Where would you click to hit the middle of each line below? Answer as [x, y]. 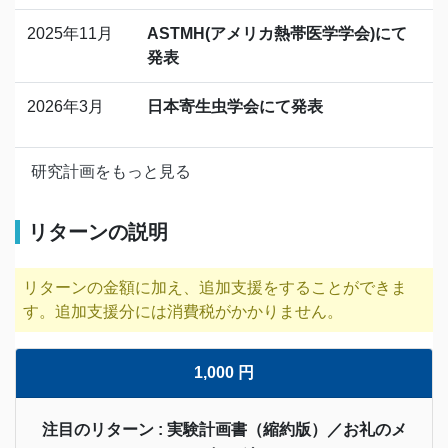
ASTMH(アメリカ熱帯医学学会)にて [277, 34]
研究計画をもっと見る [111, 172]
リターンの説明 [98, 232]
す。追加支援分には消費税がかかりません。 [183, 312]
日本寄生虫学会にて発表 [235, 107]
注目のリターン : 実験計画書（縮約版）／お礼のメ [224, 430]
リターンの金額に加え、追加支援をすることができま [215, 288]
